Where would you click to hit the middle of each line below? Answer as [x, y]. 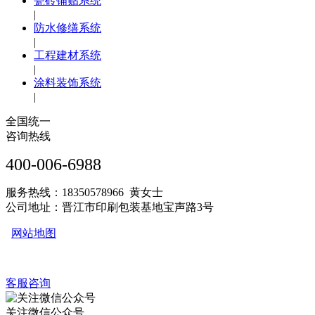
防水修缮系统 [67, 28]
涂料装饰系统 [67, 83]
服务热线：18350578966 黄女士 [84, 193]
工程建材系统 [67, 56]
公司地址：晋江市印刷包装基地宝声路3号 [110, 207]
